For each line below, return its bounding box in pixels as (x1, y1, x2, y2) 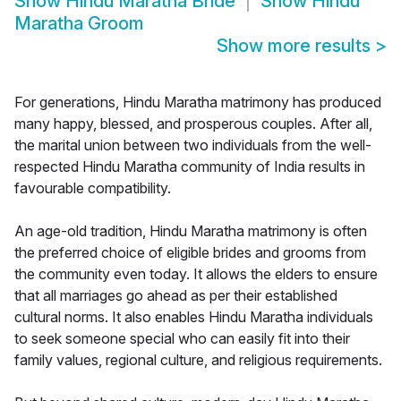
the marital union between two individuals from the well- (14, 136, 371, 155)
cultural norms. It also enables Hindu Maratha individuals (14, 308, 373, 327)
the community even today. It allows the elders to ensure (14, 265, 378, 284)
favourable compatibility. (14, 179, 171, 198)
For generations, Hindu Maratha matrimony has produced (14, 93, 381, 112)
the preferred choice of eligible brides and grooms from (14, 243, 366, 262)
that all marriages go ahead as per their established (14, 286, 337, 305)
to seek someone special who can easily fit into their (14, 329, 350, 348)
